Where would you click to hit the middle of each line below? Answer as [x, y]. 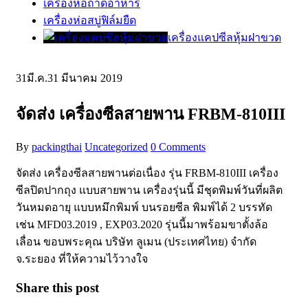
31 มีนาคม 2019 [85, 78]
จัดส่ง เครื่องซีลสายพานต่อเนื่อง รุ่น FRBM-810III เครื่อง [147, 173]
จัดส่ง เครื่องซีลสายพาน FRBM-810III [151, 114]
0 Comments [178, 147]
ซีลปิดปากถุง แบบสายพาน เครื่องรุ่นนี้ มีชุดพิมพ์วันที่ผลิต [149, 190]
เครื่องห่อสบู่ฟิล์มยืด [90, 21]
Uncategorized [116, 147]
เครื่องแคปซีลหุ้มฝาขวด [224, 38]
